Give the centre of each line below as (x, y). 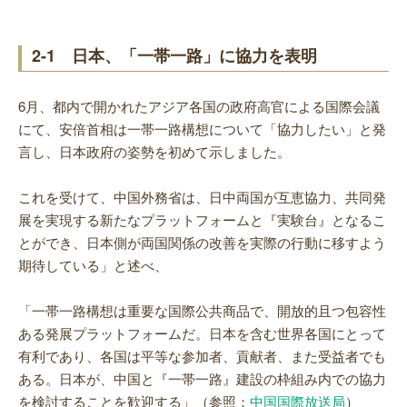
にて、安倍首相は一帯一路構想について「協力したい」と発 (202, 128)
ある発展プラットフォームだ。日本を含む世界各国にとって (202, 333)
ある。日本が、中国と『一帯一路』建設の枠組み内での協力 (202, 378)
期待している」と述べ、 (93, 264)
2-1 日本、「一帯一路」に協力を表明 (174, 55)
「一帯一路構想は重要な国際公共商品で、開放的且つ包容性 (202, 310)
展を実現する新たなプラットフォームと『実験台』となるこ (202, 219)
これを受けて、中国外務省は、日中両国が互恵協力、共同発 (202, 196)
